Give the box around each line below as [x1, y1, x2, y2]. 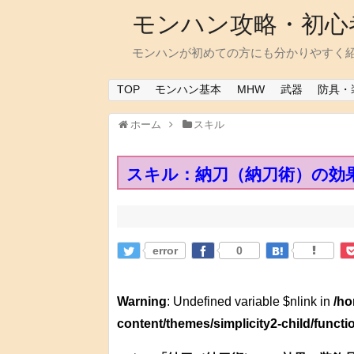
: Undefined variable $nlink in [167, 295, 333, 309]
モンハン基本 [155, 83, 222, 96]
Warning [117, 295, 167, 309]
